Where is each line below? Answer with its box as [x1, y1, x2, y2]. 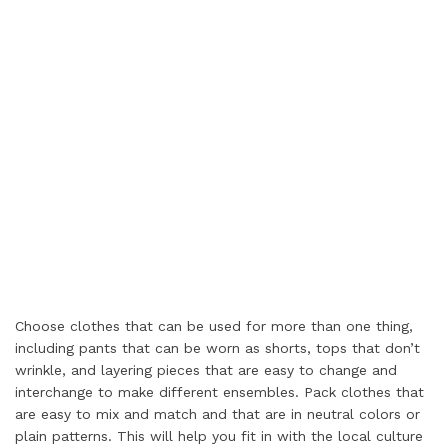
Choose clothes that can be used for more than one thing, [15, 318, 413, 334]
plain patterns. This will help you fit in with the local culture [15, 428, 423, 444]
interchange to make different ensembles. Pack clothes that [15, 384, 424, 400]
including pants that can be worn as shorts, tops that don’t [15, 340, 420, 356]
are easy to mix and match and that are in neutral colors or [15, 406, 420, 422]
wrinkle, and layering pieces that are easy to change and [15, 362, 397, 378]
